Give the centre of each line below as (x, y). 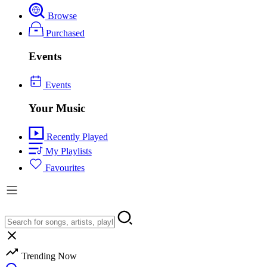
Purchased (64, 33)
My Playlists (67, 151)
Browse (61, 15)
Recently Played (76, 137)
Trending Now (48, 256)
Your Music (57, 108)
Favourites (64, 167)
